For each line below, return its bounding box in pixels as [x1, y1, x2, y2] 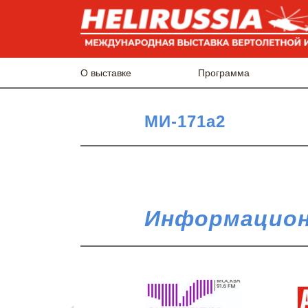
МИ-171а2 [144, 112, 225, 131]
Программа [197, 67, 250, 78]
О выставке [80, 67, 131, 78]
